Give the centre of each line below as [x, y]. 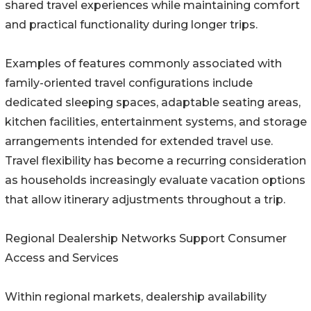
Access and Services [62, 258]
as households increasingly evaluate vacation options [155, 180]
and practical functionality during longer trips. [131, 25]
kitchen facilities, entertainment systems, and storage [156, 122]
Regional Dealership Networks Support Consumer [146, 239]
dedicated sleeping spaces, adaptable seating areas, [153, 103]
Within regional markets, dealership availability [136, 297]
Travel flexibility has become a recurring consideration [155, 161]
